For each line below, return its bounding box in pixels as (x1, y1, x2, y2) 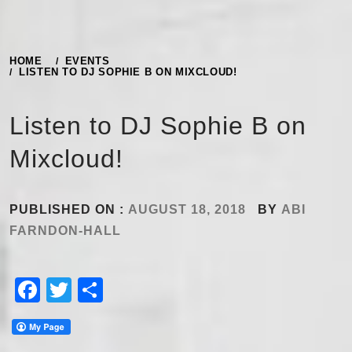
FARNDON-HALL (9, 224, 121, 238)
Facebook (40, 276, 154, 305)
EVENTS (64, 55, 110, 68)
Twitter (71, 276, 148, 305)
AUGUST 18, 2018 (128, 203, 246, 217)
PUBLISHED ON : (9, 203, 128, 217)
